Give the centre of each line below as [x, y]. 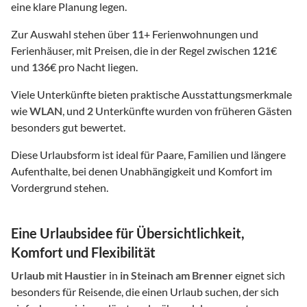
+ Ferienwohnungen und [201, 34]
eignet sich [259, 275]
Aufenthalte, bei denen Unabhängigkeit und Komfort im [142, 171]
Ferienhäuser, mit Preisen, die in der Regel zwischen [132, 51]
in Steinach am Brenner [176, 275]
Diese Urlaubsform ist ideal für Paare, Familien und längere [148, 155]
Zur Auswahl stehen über [71, 34]
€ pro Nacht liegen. [94, 67]
